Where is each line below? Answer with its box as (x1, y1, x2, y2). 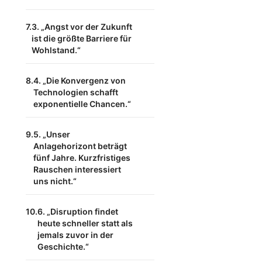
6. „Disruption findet (37, 206, 118, 216)
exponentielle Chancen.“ (33, 99, 131, 109)
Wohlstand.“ (32, 45, 81, 55)
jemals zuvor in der (37, 230, 113, 240)
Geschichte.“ (37, 242, 89, 251)
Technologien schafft (33, 87, 118, 97)
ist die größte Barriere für (32, 33, 132, 43)
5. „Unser (33, 129, 70, 139)
